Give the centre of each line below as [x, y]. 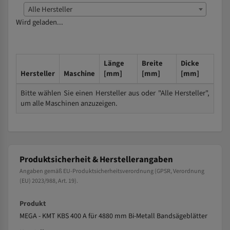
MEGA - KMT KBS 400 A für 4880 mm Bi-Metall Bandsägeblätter [113, 216]
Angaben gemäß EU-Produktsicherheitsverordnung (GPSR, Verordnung [112, 171]
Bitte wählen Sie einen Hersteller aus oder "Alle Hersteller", [115, 93]
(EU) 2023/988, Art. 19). [49, 181]
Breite [152, 63]
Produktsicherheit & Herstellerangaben [96, 160]
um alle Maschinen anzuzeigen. [69, 103]
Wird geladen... [40, 22]
